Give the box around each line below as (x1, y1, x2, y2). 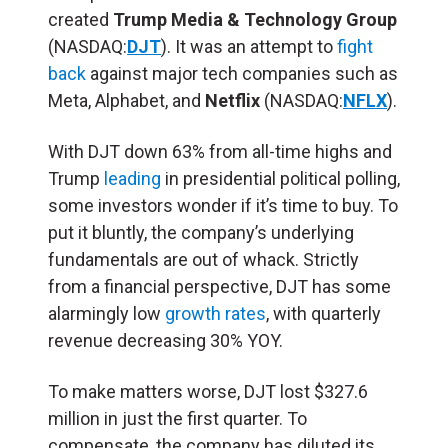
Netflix (205, 89, 264, 111)
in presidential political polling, (161, 167, 400, 189)
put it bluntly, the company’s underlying (48, 221, 354, 243)
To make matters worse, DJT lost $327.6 (48, 380, 368, 402)
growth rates (165, 302, 266, 324)
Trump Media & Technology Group (113, 8, 397, 30)
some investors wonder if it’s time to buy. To (48, 194, 398, 216)
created (48, 8, 113, 30)
